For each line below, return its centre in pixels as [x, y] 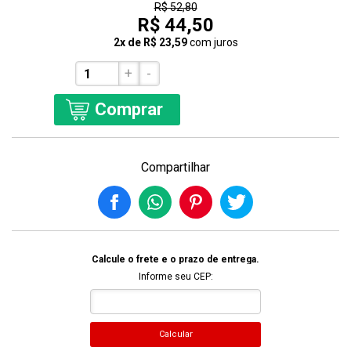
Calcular [175, 334]
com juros [213, 42]
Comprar [129, 109]
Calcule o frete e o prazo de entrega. [175, 259]
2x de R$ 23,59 [150, 42]
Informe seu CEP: [175, 277]
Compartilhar [175, 167]
